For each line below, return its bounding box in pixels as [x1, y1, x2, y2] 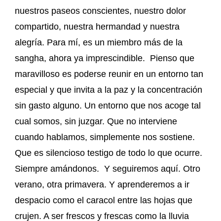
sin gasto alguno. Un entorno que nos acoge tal [15, 100, 201, 110]
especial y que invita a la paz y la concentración [15, 84, 202, 95]
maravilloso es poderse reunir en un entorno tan [15, 69, 203, 79]
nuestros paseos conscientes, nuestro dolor [15, 5, 186, 16]
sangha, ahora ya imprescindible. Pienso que [15, 53, 194, 63]
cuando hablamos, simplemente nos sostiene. [15, 132, 195, 142]
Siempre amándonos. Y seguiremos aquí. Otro [15, 163, 200, 174]
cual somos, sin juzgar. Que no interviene [15, 116, 177, 126]
